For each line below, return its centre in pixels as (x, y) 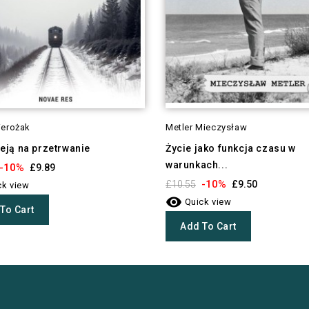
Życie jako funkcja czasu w (231, 148)
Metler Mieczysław (207, 127)
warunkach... (197, 165)
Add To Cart (208, 226)
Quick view (207, 201)
